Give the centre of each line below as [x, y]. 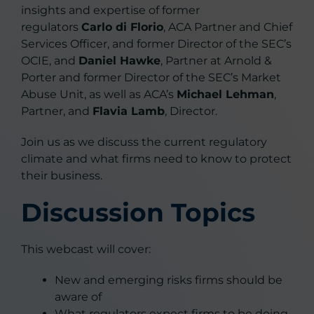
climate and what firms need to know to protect [156, 159]
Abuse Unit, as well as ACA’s [99, 94]
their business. [62, 176]
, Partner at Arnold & [216, 61]
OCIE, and [50, 61]
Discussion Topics [138, 212]
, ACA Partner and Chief [228, 27]
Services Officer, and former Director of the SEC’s [156, 44]
